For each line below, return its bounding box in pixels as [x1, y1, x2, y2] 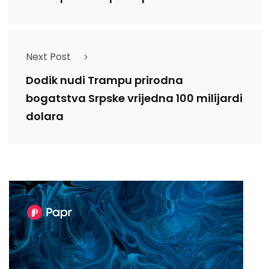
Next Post [26, 49, 71, 64]
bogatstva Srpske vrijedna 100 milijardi [26, 91, 243, 106]
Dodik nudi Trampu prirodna [26, 73, 183, 88]
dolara [26, 109, 64, 124]
